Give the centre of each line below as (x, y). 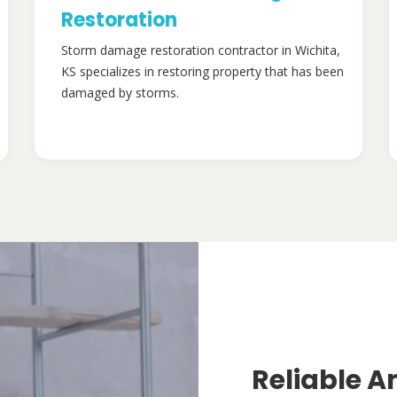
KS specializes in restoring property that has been (202, 72)
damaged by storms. (120, 93)
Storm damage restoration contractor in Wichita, (201, 51)
